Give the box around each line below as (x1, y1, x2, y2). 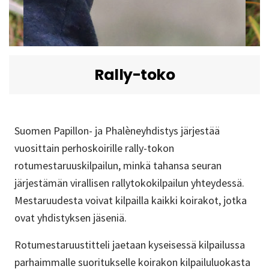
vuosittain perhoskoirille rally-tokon (14, 141, 174, 156)
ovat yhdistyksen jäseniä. (14, 211, 127, 225)
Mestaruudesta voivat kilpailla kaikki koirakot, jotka (14, 193, 247, 208)
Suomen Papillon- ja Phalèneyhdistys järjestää (14, 124, 220, 138)
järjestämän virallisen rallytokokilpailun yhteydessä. (14, 176, 244, 190)
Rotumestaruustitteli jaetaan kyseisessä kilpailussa (14, 238, 245, 252)
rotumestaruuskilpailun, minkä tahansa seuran (14, 159, 222, 173)
